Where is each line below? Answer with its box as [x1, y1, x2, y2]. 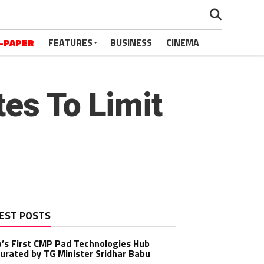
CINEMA [166, 35, 199, 49]
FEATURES [48, 35, 93, 49]
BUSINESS [110, 35, 152, 49]
